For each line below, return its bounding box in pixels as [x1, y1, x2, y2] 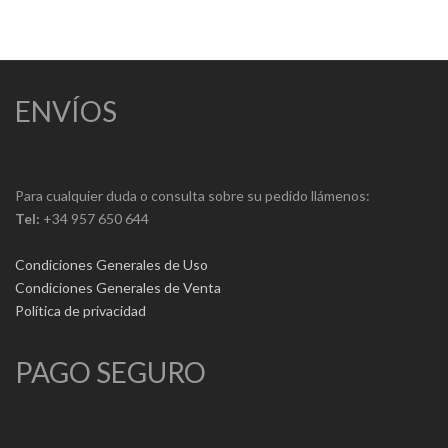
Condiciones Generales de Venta [15, 279, 221, 297]
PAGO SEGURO [15, 355, 206, 390]
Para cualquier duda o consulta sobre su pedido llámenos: [15, 187, 370, 205]
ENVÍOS [15, 94, 117, 129]
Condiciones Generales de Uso [15, 256, 208, 274]
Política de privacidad [15, 302, 146, 320]
